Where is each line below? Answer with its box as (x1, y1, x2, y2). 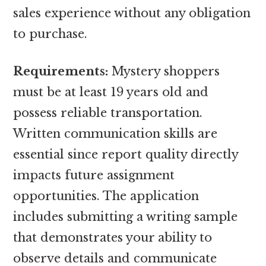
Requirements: (13, 64, 109, 78)
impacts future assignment (13, 167, 175, 182)
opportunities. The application (13, 188, 199, 203)
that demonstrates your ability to (13, 230, 213, 245)
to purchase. (13, 26, 88, 41)
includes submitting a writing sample (13, 209, 238, 224)
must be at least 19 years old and (13, 84, 209, 99)
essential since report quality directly (13, 147, 239, 161)
